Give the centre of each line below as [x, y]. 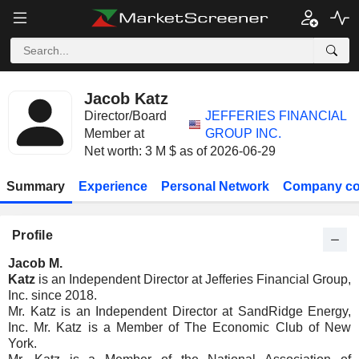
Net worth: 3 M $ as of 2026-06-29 [180, 151]
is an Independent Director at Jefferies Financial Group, [193, 279]
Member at [114, 133]
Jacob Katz [126, 99]
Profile [32, 235]
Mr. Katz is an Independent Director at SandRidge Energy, [179, 311]
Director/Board [125, 116]
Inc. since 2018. [52, 295]
